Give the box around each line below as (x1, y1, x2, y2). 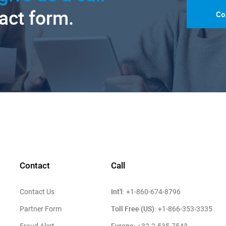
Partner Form (20, 205, 62, 213)
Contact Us (20, 188, 55, 196)
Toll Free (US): (110, 204, 156, 214)
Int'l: (110, 187, 125, 197)
